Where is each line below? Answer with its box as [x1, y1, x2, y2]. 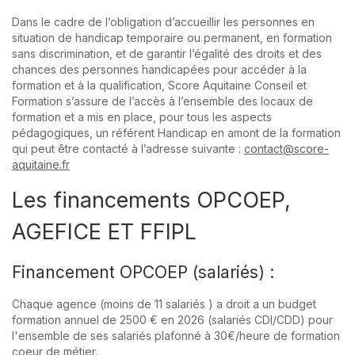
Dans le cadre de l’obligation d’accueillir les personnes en [12, 14, 315, 29]
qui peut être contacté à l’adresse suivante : [12, 141, 244, 155]
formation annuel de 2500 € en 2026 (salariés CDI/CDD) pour [12, 312, 333, 326]
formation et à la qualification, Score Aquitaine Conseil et [12, 78, 307, 92]
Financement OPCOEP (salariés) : [12, 261, 274, 282]
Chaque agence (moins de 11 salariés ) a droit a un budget [12, 296, 316, 311]
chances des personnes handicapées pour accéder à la [12, 62, 307, 76]
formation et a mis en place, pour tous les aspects [12, 109, 272, 124]
